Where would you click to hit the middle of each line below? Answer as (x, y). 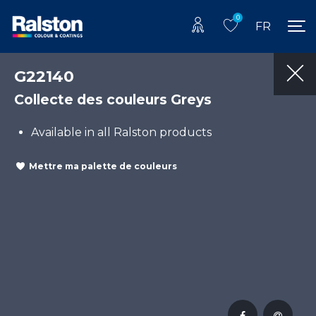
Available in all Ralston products (121, 132)
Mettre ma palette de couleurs (103, 166)
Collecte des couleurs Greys (113, 99)
